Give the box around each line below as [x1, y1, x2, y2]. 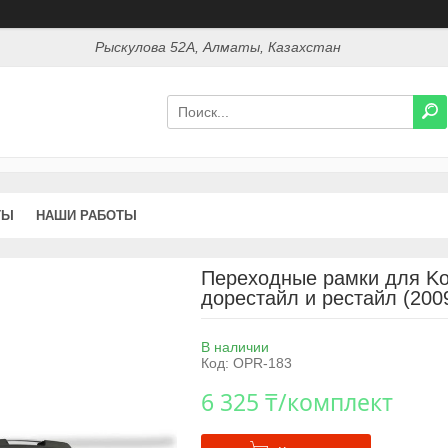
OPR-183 [232, 354, 292, 371]
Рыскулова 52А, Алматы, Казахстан [95, 39, 342, 56]
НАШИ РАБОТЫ [36, 207, 137, 223]
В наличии [200, 338, 269, 355]
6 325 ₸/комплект [200, 385, 393, 418]
